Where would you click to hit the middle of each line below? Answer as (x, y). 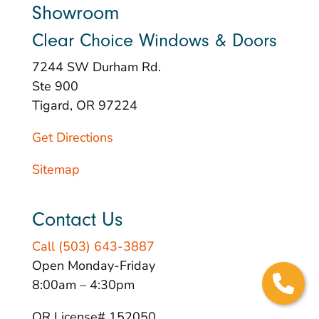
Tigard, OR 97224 (84, 106)
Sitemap (56, 170)
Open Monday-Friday (93, 266)
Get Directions (72, 138)
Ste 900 (55, 87)
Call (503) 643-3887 (93, 247)
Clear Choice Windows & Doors (154, 41)
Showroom (75, 13)
